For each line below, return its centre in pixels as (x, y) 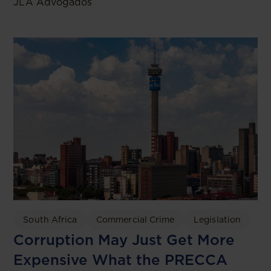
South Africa (50, 219)
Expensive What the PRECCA (121, 260)
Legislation (217, 219)
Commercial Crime (135, 219)
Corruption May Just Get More (124, 240)
